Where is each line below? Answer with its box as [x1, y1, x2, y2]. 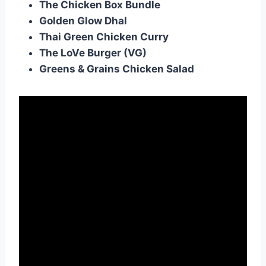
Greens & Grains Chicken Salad [39, 63, 194, 75]
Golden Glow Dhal [39, 15, 127, 27]
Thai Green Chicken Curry [39, 31, 169, 43]
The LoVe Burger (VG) [39, 47, 147, 59]
